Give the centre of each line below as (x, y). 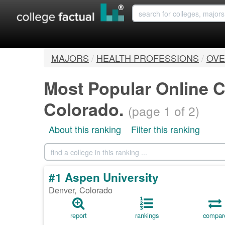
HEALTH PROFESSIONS (148, 58)
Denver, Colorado (81, 190)
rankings (147, 215)
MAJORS (70, 58)
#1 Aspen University (104, 178)
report (78, 215)
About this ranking (85, 129)
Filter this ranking (165, 129)
